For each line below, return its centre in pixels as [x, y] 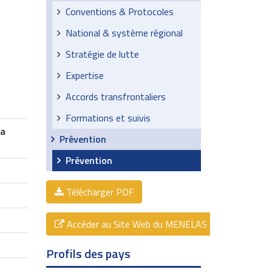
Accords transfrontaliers [116, 97]
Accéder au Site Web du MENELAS [136, 224]
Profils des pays [88, 253]
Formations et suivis [108, 118]
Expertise [85, 75]
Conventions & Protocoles [120, 12]
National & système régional [124, 33]
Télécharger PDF [99, 192]
